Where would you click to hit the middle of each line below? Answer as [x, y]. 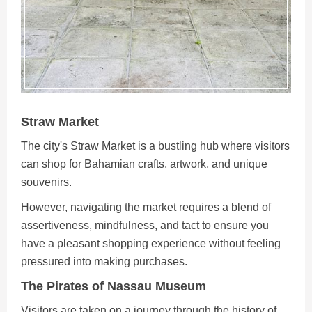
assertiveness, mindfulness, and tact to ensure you [145, 226]
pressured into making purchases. [104, 262]
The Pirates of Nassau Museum [114, 287]
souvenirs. [46, 182]
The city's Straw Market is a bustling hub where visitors [155, 146]
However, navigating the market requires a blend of [146, 208]
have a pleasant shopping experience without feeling [151, 244]
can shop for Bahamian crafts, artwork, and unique [144, 164]
